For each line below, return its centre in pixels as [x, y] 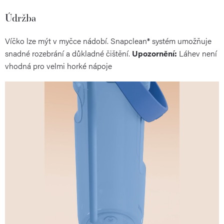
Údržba [21, 17]
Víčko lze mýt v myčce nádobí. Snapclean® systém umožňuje [108, 40]
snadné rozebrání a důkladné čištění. [68, 53]
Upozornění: [154, 53]
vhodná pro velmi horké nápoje [58, 65]
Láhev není [197, 53]
